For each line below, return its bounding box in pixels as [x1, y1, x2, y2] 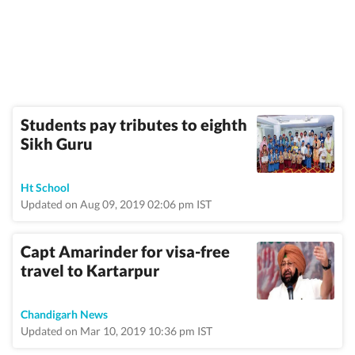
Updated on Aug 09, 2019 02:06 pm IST [21, 197, 212, 211]
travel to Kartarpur [21, 261, 159, 280]
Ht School [21, 181, 70, 194]
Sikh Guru [21, 134, 93, 153]
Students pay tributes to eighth [21, 115, 247, 134]
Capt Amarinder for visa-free [21, 242, 230, 261]
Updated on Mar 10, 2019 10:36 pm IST [21, 324, 212, 338]
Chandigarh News [21, 307, 108, 321]
